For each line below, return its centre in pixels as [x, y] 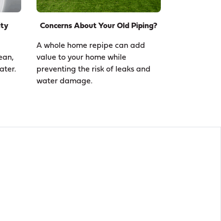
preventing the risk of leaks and [94, 69]
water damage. [65, 81]
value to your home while [82, 57]
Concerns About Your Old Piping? [99, 26]
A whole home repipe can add [91, 46]
